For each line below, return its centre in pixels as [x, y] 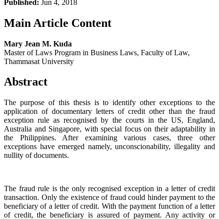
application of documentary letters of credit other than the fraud [109, 111]
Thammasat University [39, 61]
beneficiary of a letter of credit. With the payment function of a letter [109, 206]
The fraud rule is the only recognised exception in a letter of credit [109, 189]
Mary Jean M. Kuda [38, 44]
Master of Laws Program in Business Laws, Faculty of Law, [97, 52]
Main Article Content [58, 23]
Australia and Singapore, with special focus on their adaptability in [109, 129]
